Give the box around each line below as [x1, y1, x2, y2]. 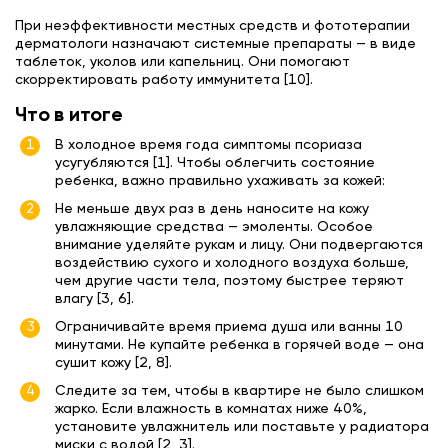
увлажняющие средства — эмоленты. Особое [55, 220, 373, 235]
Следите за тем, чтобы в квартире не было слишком [55, 384, 424, 399]
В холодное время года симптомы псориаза [55, 138, 362, 153]
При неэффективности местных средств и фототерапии [15, 18, 410, 33]
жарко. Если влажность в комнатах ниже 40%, [55, 402, 367, 417]
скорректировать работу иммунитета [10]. [15, 72, 313, 87]
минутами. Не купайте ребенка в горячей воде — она [55, 338, 424, 353]
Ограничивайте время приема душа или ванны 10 [55, 320, 403, 335]
